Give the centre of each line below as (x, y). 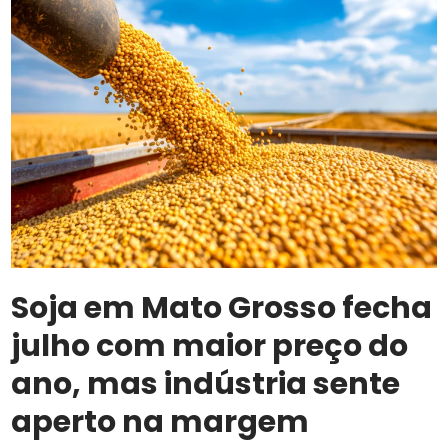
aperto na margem (163, 421)
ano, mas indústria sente (206, 383)
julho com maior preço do (210, 345)
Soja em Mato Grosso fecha (222, 307)
